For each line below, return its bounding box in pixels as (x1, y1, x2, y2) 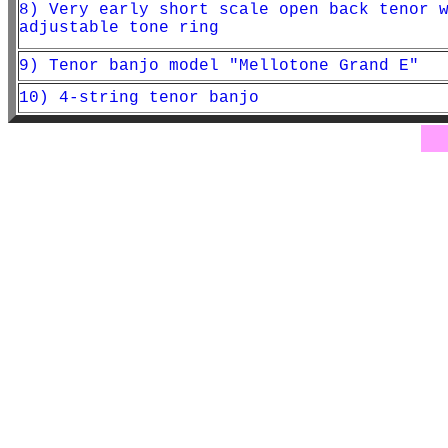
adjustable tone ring (19, 19, 219, 37)
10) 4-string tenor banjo (19, 89, 259, 107)
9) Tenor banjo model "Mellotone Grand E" (19, 57, 419, 75)
